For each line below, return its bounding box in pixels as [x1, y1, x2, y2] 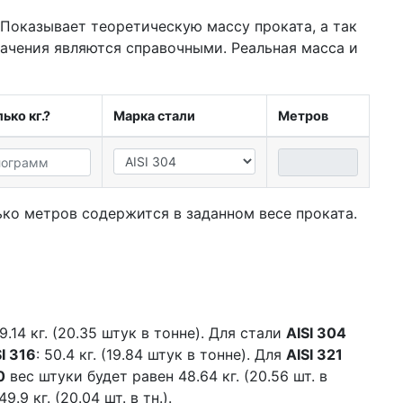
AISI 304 [286, 324, 346, 343]
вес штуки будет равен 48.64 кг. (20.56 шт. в [5, 367, 327, 386]
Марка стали [112, 108, 195, 124]
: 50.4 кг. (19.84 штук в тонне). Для [36, 345, 286, 364]
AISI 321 [286, 345, 343, 364]
